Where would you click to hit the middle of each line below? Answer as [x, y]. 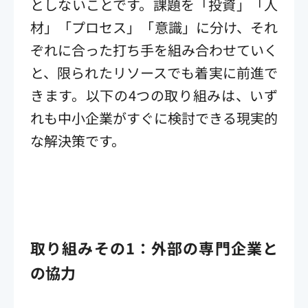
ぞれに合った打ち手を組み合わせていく [154, 49]
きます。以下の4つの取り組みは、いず [154, 95]
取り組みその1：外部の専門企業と [154, 247]
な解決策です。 [78, 140]
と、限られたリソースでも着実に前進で [154, 72]
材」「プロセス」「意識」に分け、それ [154, 27]
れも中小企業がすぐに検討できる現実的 [154, 118]
